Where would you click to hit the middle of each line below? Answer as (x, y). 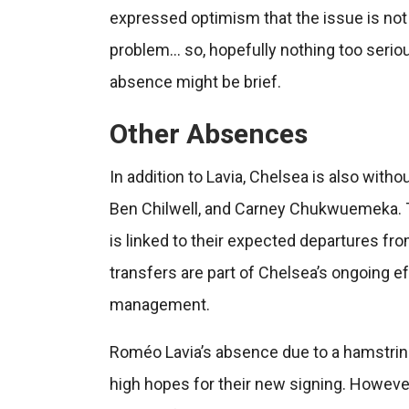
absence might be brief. (195, 81)
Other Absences (208, 133)
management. (159, 304)
